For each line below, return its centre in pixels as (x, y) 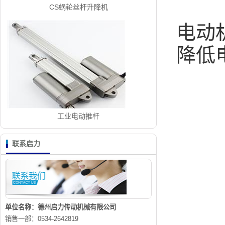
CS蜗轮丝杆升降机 (78, 7)
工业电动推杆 (78, 116)
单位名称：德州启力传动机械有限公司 (61, 207)
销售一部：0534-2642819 (42, 219)
